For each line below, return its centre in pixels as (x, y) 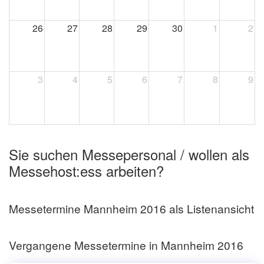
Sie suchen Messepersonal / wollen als (129, 154)
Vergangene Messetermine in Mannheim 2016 (126, 245)
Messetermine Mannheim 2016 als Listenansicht (131, 209)
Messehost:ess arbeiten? (86, 170)
